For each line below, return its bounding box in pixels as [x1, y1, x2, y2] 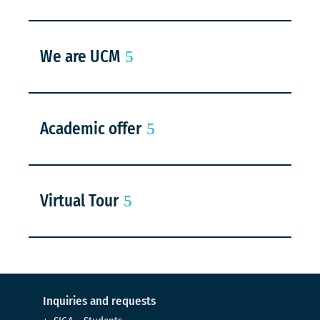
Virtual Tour [40, 190, 119, 211]
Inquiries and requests [43, 293, 156, 309]
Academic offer [40, 118, 142, 139]
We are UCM [40, 46, 121, 66]
